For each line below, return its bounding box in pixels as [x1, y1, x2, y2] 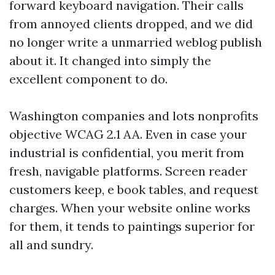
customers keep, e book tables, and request [9, 182, 258, 197]
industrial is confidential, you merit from [9, 145, 244, 160]
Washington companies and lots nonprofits [9, 108, 258, 123]
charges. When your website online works [9, 200, 250, 215]
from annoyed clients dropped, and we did [9, 16, 253, 31]
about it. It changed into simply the [9, 53, 211, 68]
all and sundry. [9, 237, 93, 252]
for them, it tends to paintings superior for [9, 219, 255, 234]
